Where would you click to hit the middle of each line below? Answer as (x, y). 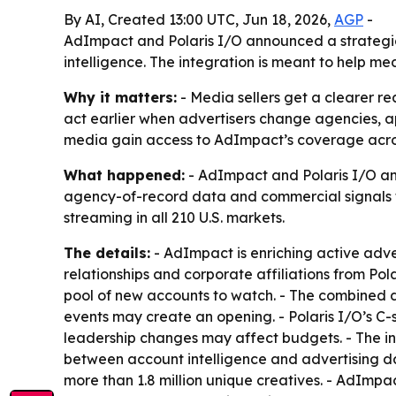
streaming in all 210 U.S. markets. (174, 217)
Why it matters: (120, 97)
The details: (107, 253)
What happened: (124, 175)
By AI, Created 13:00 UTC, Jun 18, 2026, (199, 19)
